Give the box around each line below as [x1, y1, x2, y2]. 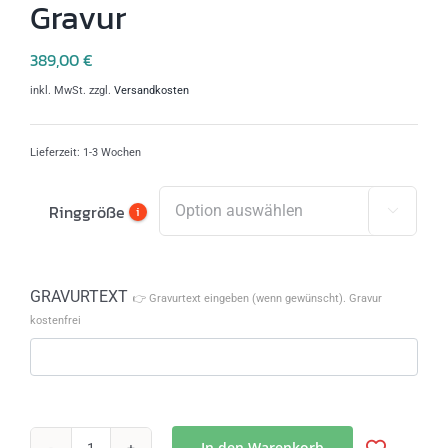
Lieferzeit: [30, 145, 83, 159]
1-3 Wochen [83, 145, 141, 159]
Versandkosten [114, 83, 189, 97]
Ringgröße [48, 199, 125, 224]
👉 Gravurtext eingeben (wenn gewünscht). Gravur [133, 291, 382, 305]
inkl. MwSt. [30, 83, 86, 97]
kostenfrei [30, 313, 81, 327]
